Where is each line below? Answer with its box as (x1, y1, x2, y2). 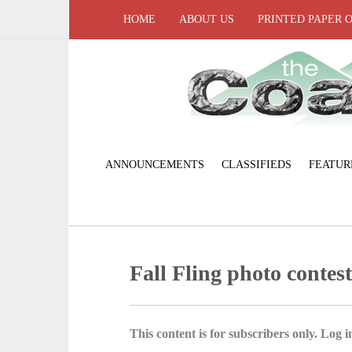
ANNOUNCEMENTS (104, 158, 204, 170)
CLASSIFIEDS (221, 158, 291, 170)
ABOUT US (179, 13, 234, 25)
